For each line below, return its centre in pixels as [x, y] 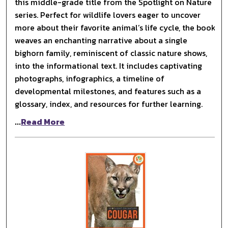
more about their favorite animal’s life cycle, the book [116, 27]
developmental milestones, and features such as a [108, 91]
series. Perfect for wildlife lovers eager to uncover [108, 15]
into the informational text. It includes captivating [109, 65]
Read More [43, 121]
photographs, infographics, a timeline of [90, 78]
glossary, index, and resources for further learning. [109, 104]
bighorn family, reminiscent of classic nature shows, [111, 53]
